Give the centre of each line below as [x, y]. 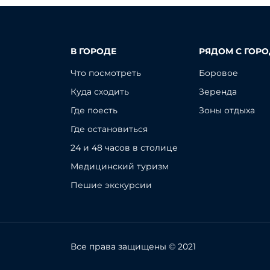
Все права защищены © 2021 [133, 246]
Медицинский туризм [120, 166]
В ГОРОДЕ [93, 51]
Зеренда [218, 92]
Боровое [218, 73]
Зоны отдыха [227, 110]
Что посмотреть [106, 73]
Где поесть [94, 110]
